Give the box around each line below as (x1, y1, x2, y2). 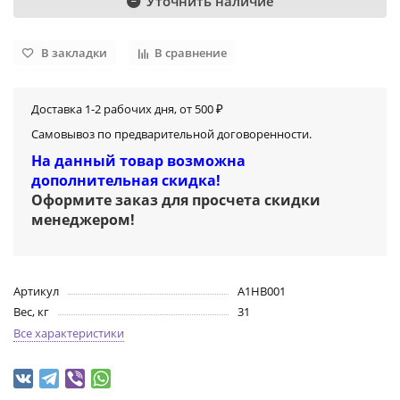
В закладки (41, 45, 107, 61)
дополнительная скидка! (31, 171, 221, 191)
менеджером (31, 210, 130, 230)
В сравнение (154, 45, 227, 61)
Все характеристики (13, 325, 124, 342)
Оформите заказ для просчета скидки (31, 190, 321, 211)
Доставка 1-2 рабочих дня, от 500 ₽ (31, 101, 223, 118)
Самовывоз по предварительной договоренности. (31, 126, 312, 143)
